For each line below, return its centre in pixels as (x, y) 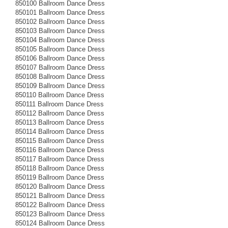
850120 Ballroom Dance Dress (60, 186)
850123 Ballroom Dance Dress (60, 214)
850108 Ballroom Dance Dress (60, 76)
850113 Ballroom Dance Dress (60, 122)
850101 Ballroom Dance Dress (60, 12)
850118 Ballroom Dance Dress (60, 168)
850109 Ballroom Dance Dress (60, 85)
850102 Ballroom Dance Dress (60, 21)
